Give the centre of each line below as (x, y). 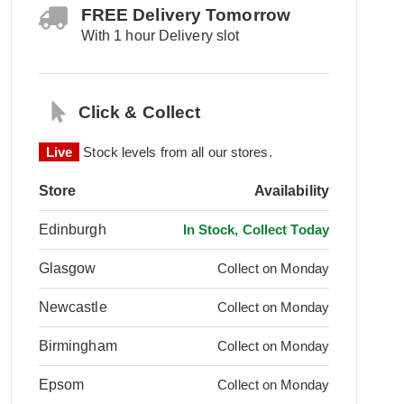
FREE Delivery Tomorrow (185, 15)
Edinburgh (72, 230)
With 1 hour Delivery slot (160, 36)
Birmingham (78, 346)
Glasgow (67, 268)
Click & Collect (139, 112)
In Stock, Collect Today (256, 230)
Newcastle (73, 307)
